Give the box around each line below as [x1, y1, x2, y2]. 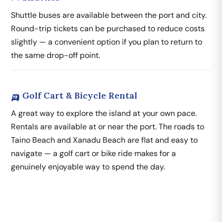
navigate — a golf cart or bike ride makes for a [11, 148, 176, 159]
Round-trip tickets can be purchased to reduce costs [11, 23, 205, 34]
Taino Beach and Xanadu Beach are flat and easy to [11, 134, 198, 145]
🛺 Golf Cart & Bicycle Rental [11, 89, 137, 101]
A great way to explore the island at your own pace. [11, 108, 197, 118]
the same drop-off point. [11, 50, 100, 60]
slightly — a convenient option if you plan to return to [11, 36, 202, 47]
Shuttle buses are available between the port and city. [11, 9, 207, 20]
